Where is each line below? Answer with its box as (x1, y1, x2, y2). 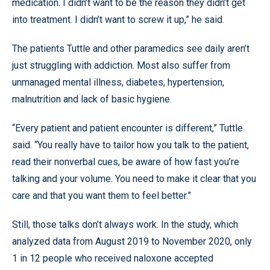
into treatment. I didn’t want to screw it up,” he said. (12, 13, 224, 25)
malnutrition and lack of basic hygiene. (12, 93, 172, 105)
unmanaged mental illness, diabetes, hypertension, (12, 76, 224, 88)
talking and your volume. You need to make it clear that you (12, 172, 256, 184)
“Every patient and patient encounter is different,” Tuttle (12, 122, 243, 134)
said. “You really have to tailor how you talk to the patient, (12, 139, 249, 151)
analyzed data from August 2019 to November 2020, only (12, 235, 252, 247)
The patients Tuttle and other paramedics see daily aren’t (12, 42, 250, 54)
